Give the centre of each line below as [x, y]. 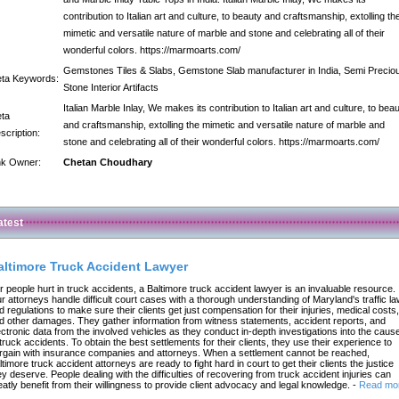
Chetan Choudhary [108, 162]
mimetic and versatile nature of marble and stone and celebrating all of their [224, 33]
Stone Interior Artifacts [111, 87]
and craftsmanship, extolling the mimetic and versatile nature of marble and [224, 125]
